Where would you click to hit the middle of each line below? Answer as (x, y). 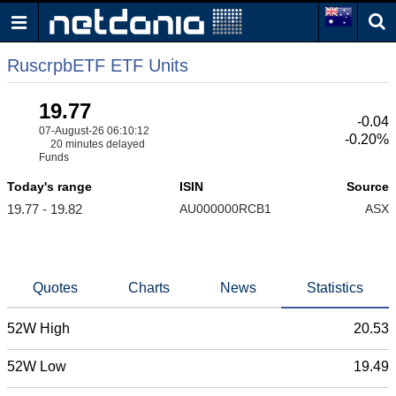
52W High (38, 328)
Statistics (335, 288)
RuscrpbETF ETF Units (98, 65)
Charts (148, 288)
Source (368, 187)
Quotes (55, 288)
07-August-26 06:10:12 (94, 131)
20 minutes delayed (97, 144)
